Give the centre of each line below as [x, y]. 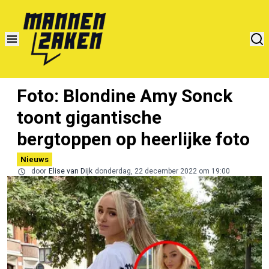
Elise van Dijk [71, 171]
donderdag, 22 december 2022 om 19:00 [162, 171]
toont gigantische [89, 117]
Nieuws [35, 159]
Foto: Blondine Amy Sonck [125, 95]
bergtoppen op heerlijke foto [133, 139]
